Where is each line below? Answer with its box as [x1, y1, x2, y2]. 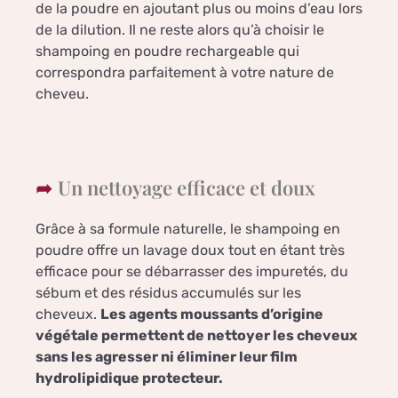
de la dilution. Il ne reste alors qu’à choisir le [36, 21, 324, 39]
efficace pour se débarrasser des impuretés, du [36, 263, 348, 281]
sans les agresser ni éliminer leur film [36, 348, 298, 366]
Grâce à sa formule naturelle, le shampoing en [36, 220, 340, 238]
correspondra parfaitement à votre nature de [36, 64, 334, 82]
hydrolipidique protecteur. [36, 370, 223, 387]
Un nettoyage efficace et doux [58, 174, 315, 202]
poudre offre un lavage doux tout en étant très [36, 242, 345, 259]
